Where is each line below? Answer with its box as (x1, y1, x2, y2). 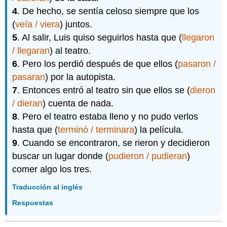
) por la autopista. (45, 71, 116, 82)
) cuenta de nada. (43, 98, 114, 108)
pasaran (12, 71, 46, 82)
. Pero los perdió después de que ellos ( (17, 58, 178, 69)
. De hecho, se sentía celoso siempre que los (17, 6, 200, 16)
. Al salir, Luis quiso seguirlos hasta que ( (17, 32, 182, 43)
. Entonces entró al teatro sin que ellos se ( (17, 85, 191, 95)
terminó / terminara (58, 124, 135, 135)
